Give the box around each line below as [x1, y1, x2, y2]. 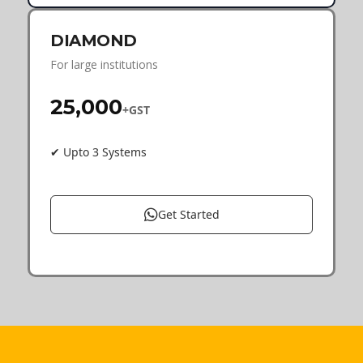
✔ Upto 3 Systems [50, 143, 147, 160]
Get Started [157, 206, 220, 222]
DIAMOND [50, 30, 137, 50]
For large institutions [50, 56, 158, 72]
